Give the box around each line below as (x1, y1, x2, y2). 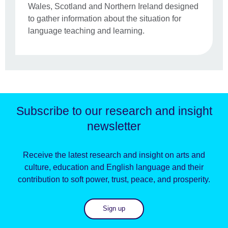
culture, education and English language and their (24, 163, 204, 172)
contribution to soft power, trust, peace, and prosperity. (18, 175, 210, 184)
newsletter (87, 120, 141, 133)
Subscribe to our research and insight (16, 104, 212, 118)
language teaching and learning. (28, 26, 145, 36)
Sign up (103, 205, 125, 213)
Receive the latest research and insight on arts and (23, 151, 205, 160)
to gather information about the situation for (28, 14, 181, 23)
